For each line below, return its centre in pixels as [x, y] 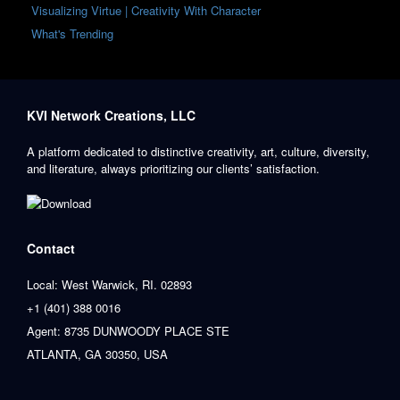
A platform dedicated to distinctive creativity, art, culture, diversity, [198, 151]
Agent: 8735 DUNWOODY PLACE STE [128, 330]
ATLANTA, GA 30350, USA [97, 354]
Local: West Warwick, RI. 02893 [109, 284]
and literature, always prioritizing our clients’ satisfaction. [173, 168]
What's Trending [72, 33]
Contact [51, 248]
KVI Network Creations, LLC [111, 115]
